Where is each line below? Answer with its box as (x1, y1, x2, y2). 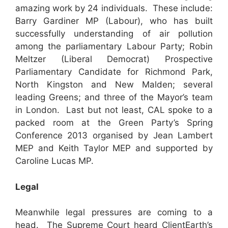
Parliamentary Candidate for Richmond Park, (15, 67, 213, 77)
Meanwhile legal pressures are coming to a (15, 207, 213, 218)
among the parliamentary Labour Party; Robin (15, 41, 213, 52)
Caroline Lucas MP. (15, 156, 94, 166)
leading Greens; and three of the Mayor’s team (15, 92, 213, 103)
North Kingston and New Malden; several (15, 79, 213, 90)
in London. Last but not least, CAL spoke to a (15, 105, 213, 116)
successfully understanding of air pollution (15, 28, 213, 39)
